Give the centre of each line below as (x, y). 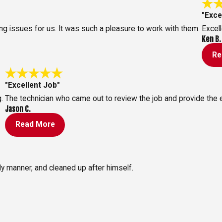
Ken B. (211, 39)
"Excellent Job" (32, 85)
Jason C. (18, 109)
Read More (35, 125)
